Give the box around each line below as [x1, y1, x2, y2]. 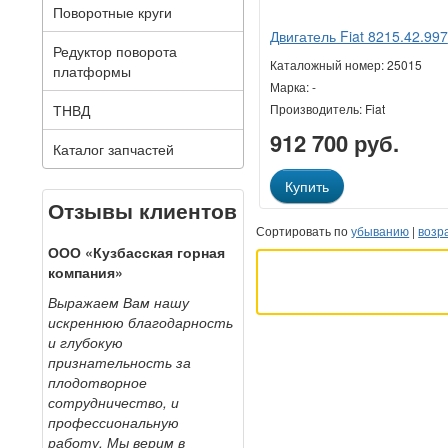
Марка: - [269, 78, 316, 96]
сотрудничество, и [48, 392, 179, 413]
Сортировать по [256, 222, 352, 240]
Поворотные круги [53, 2, 172, 22]
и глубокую [48, 332, 123, 353]
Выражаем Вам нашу [48, 292, 189, 313]
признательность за [48, 352, 191, 373]
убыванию [351, 222, 410, 240]
